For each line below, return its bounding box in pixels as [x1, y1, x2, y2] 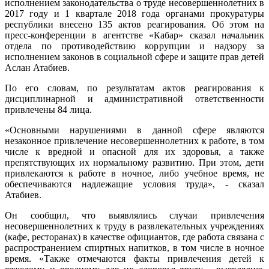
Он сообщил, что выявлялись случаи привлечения [5, 210, 264, 220]
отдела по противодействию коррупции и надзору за [5, 40, 264, 51]
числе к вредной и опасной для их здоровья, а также [5, 146, 264, 157]
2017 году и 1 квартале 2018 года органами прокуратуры [5, 8, 264, 19]
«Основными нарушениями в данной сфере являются [5, 124, 264, 135]
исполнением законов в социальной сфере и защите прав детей [5, 51, 264, 62]
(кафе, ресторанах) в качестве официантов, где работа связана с [5, 231, 264, 242]
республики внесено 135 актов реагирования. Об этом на [5, 19, 264, 29]
